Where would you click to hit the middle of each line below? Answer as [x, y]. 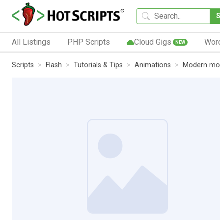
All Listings [31, 42]
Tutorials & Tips [98, 65]
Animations [153, 65]
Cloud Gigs [152, 42]
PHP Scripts [88, 42]
